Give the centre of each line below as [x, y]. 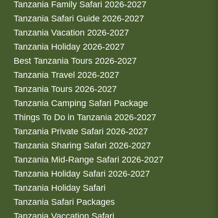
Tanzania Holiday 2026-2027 [69, 47]
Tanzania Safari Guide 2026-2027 [79, 19]
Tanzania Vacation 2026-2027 [71, 33]
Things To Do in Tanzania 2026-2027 [85, 118]
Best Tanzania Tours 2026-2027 [75, 61]
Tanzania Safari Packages [64, 202]
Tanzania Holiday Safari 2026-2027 [82, 174]
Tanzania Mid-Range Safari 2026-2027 [89, 160]
